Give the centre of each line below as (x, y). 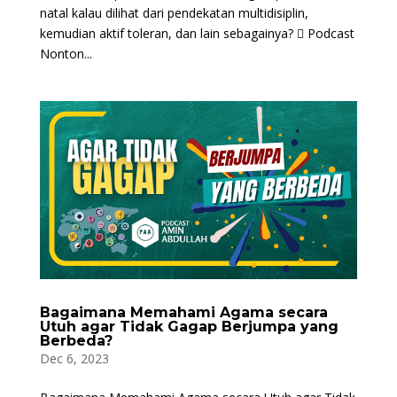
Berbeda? (76, 341)
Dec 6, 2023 (74, 359)
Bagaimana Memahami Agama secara (183, 313)
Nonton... (66, 53)
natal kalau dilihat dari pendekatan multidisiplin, (174, 12)
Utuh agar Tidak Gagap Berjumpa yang (189, 327)
